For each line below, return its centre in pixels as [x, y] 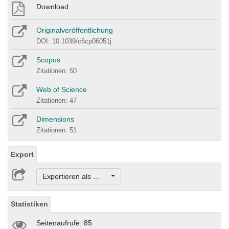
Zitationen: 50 [56, 71]
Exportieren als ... [76, 177]
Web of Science [62, 89]
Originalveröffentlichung [75, 30]
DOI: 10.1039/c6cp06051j [74, 41]
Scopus [48, 60]
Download [52, 6]
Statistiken [29, 204]
